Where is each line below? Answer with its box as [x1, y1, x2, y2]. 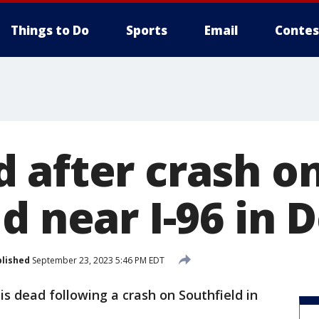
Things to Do [11, 22, 89, 38]
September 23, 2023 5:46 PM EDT [30, 253, 164, 266]
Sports [126, 22, 167, 38]
